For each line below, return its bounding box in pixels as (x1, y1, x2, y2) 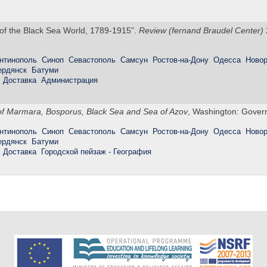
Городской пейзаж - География (41, 147, 151, 157)
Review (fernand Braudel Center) (139, 26, 263, 36)
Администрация (41, 76, 98, 85)
